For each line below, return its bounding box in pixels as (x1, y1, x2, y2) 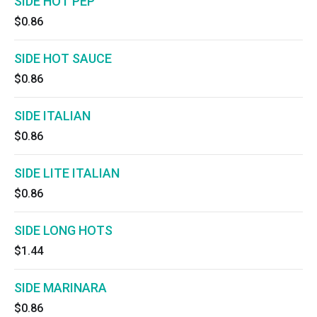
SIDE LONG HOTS (14, 223, 113, 238)
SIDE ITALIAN (14, 108, 91, 123)
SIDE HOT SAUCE (14, 51, 112, 66)
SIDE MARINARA (14, 280, 107, 295)
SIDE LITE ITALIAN (14, 166, 120, 180)
